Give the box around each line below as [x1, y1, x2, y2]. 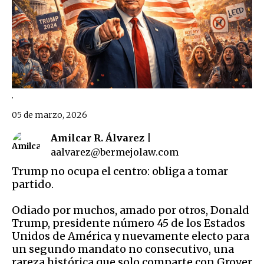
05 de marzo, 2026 [12, 109, 87, 120]
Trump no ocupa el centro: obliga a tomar [12, 164, 228, 178]
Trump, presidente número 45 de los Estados [12, 216, 245, 230]
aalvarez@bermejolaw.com [51, 146, 179, 158]
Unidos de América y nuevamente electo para [12, 229, 249, 243]
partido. [12, 177, 54, 191]
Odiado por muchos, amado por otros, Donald [12, 203, 249, 217]
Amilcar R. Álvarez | [51, 131, 151, 144]
